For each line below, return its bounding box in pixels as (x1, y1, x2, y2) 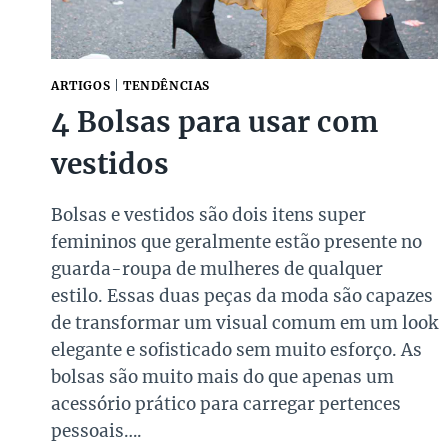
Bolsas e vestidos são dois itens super (51, 204, 366, 227)
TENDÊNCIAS (122, 78, 210, 94)
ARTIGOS (51, 78, 111, 94)
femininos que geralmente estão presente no (51, 231, 422, 254)
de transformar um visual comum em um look (51, 312, 438, 335)
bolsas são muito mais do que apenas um (51, 366, 394, 389)
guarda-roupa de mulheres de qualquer (51, 258, 383, 281)
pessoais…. (51, 420, 142, 443)
